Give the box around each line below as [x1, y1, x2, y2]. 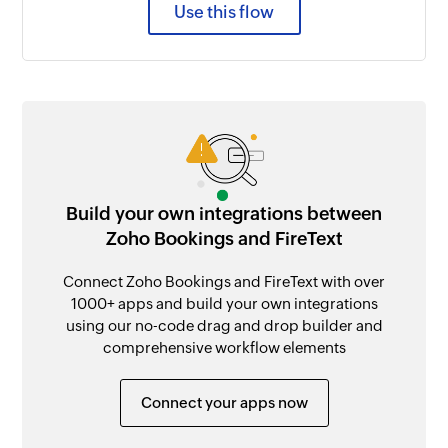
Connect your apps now [140, 393, 308, 411]
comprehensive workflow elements [102, 338, 346, 356]
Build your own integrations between [66, 202, 382, 224]
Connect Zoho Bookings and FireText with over [63, 272, 385, 290]
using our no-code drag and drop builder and [65, 316, 383, 334]
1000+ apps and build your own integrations [70, 294, 378, 312]
